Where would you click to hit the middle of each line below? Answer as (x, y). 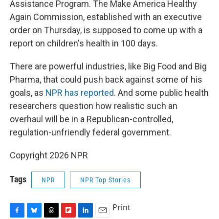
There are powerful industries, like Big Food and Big (108, 66)
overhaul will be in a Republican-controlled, (91, 119)
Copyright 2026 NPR (49, 155)
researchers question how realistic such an (94, 106)
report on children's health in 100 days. (84, 44)
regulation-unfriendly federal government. (90, 132)
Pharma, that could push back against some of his (106, 80)
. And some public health (161, 93)
